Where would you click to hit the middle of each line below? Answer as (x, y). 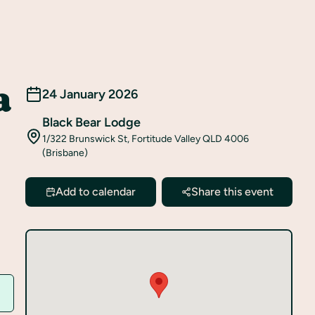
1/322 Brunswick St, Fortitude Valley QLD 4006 (145, 139)
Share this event (232, 192)
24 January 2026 (90, 94)
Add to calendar (96, 192)
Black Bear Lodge (91, 122)
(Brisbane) (65, 153)
